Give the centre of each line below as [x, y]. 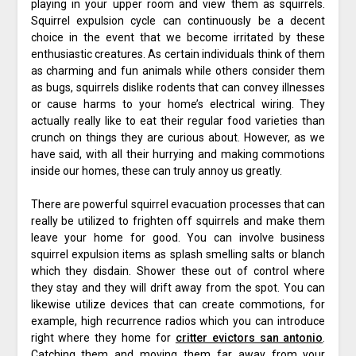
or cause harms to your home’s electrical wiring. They [178, 104]
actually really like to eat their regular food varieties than [178, 121]
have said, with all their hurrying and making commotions [178, 155]
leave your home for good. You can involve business [178, 238]
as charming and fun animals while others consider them [178, 71]
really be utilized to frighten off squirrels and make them [178, 221]
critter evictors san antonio [249, 338]
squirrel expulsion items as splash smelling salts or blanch [178, 255]
